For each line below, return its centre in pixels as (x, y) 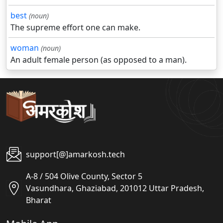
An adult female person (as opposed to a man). (99, 60)
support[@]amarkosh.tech (75, 155)
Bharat (39, 200)
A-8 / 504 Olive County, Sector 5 (84, 176)
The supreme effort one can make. (75, 28)
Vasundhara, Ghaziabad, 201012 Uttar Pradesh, (115, 188)
